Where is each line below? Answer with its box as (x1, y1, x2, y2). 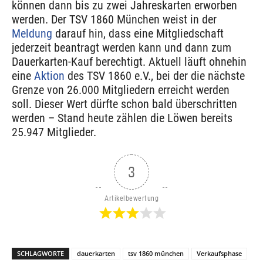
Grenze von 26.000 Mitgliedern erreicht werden (12, 82, 230, 97)
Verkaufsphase (197, 248, 242, 258)
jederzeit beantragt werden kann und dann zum (12, 40, 231, 55)
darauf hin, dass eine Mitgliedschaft (52, 26, 224, 41)
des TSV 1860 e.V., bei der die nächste (65, 68, 245, 83)
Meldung (12, 26, 52, 41)
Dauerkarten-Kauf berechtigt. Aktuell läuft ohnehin (12, 54, 247, 69)
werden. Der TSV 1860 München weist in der (12, 12, 217, 26)
